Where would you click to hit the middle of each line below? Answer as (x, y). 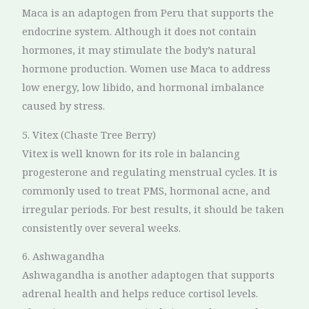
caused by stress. (64, 106)
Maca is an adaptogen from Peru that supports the (148, 13)
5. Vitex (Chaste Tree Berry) (89, 134)
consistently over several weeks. (102, 227)
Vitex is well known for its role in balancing (131, 153)
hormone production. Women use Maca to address (147, 69)
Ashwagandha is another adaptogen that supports (149, 275)
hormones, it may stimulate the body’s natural (139, 50)
